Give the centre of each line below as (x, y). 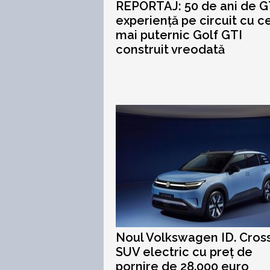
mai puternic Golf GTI (179, 35)
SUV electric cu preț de (184, 252)
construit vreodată (170, 49)
